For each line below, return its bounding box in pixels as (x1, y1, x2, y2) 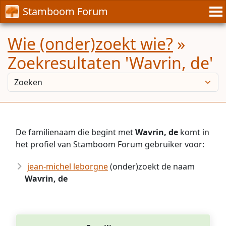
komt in (178, 127, 209, 138)
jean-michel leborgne (27, 161, 108, 172)
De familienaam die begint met (16, 127, 135, 138)
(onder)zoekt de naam (108, 161, 195, 172)
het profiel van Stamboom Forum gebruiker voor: (16, 139, 204, 150)
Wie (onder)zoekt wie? (8, 33, 173, 54)
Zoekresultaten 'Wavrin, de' (8, 52, 213, 74)
